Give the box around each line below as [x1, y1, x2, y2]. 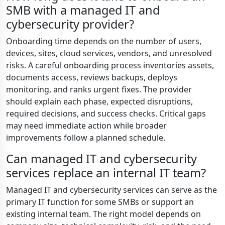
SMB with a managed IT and [6, 2, 160, 18]
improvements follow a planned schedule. [6, 132, 165, 143]
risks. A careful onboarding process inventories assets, [6, 60, 214, 71]
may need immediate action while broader [6, 120, 167, 131]
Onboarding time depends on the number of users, [6, 36, 201, 47]
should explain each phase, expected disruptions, [6, 96, 193, 107]
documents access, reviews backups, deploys [6, 72, 177, 83]
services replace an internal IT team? [6, 165, 206, 181]
